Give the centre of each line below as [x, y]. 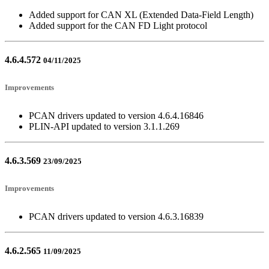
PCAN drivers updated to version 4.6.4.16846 [116, 115]
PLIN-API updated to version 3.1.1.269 [104, 126]
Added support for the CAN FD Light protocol [118, 25]
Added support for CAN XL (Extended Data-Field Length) [141, 14]
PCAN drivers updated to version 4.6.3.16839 [116, 216]
